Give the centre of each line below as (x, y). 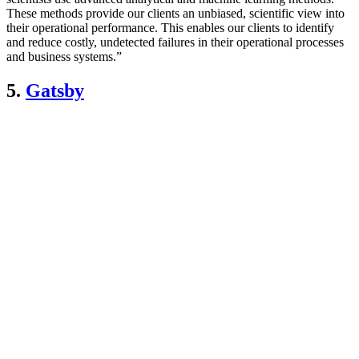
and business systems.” (64, 57)
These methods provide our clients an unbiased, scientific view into (175, 14)
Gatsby (55, 90)
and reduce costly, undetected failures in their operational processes (175, 42)
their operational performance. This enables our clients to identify (170, 28)
